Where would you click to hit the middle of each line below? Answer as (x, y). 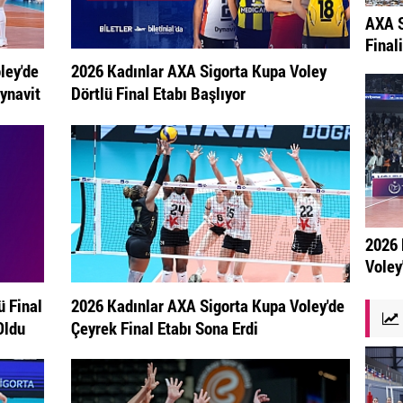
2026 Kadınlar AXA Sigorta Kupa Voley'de (207, 305)
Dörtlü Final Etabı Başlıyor (158, 94)
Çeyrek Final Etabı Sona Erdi (164, 327)
